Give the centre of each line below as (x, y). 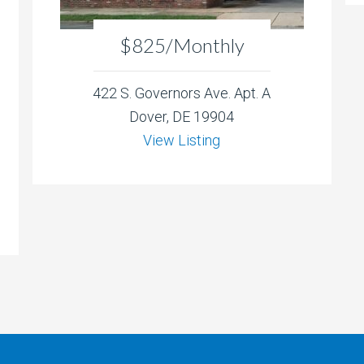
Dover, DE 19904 (182, 117)
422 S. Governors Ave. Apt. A (182, 93)
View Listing (182, 141)
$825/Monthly (182, 45)
